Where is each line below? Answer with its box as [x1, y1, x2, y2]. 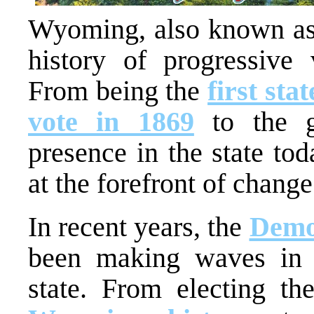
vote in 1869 [28, 105, 194, 137]
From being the [28, 74, 208, 107]
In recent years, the [28, 210, 250, 243]
